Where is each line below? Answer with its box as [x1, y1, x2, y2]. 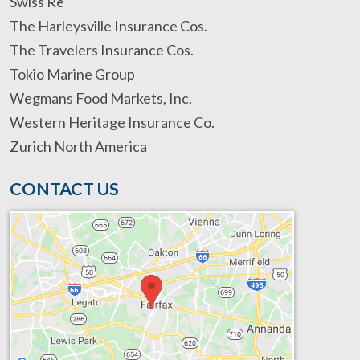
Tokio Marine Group [10, 65, 135, 83]
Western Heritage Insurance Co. [10, 113, 215, 131]
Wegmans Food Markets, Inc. [10, 89, 192, 107]
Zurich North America [10, 137, 147, 155]
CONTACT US [10, 178, 119, 199]
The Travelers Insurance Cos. [10, 41, 194, 59]
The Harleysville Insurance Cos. [10, 17, 207, 35]
